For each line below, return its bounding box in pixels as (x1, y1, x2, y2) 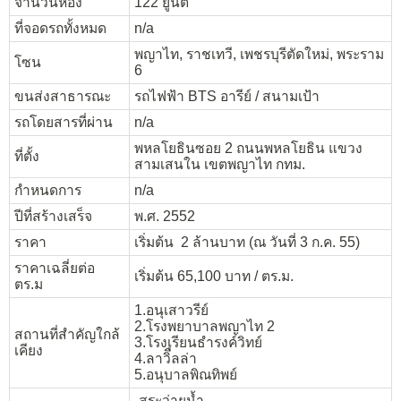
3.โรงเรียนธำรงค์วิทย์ (134, 334, 262, 350)
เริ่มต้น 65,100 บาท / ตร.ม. (134, 268, 294, 284)
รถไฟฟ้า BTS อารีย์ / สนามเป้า (134, 88, 320, 104)
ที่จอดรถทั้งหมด (14, 20, 107, 36)
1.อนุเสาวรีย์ (134, 302, 209, 318)
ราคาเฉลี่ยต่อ (14, 260, 95, 276)
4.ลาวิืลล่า (134, 350, 197, 366)
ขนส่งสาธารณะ (14, 88, 111, 104)
